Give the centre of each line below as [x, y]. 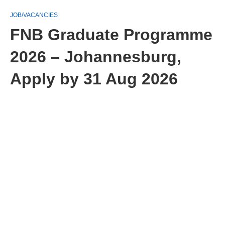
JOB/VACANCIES [34, 15]
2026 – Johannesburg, [96, 57]
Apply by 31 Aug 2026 [94, 79]
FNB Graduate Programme [111, 35]
